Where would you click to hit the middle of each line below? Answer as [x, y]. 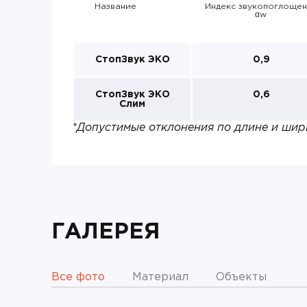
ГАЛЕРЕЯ [106, 232]
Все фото [78, 277]
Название [115, 7]
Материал [160, 277]
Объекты [241, 277]
